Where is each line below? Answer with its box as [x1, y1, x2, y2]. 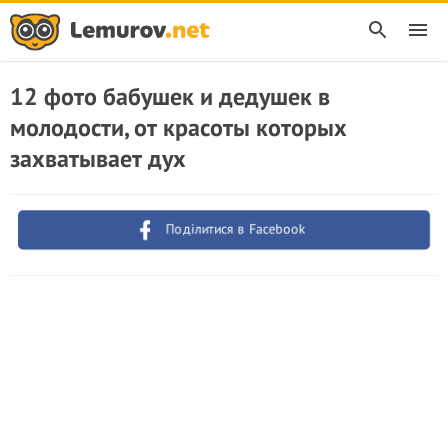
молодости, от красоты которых [10, 112, 347, 143]
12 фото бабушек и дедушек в [10, 81, 330, 112]
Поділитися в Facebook [165, 220, 307, 238]
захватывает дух [10, 143, 186, 174]
